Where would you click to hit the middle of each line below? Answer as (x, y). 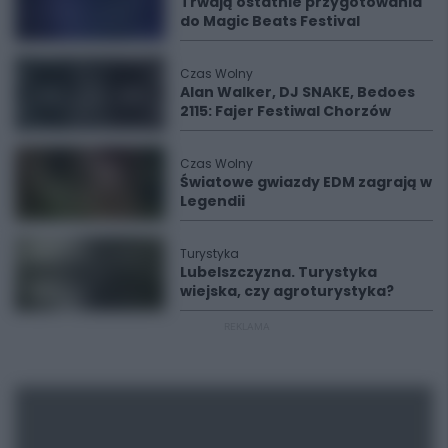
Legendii (212, 200)
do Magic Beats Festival (270, 20)
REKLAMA (247, 326)
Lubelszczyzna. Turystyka (278, 271)
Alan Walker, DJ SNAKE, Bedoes (297, 91)
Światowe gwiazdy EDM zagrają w (306, 181)
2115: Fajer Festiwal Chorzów (285, 110)
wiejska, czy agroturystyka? (287, 290)
